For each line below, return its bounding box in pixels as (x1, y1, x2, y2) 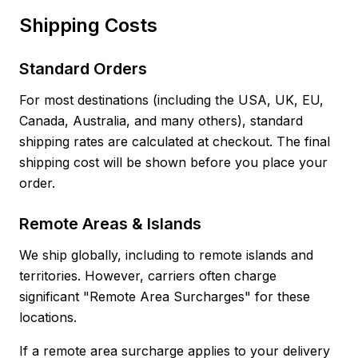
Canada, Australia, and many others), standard (19, 113, 303, 129)
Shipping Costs (19, 14, 157, 37)
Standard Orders (19, 59, 147, 78)
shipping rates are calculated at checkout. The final (19, 133, 330, 149)
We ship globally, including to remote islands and (19, 247, 313, 263)
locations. (19, 309, 77, 325)
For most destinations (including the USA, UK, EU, (19, 92, 324, 108)
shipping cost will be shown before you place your (19, 154, 328, 170)
